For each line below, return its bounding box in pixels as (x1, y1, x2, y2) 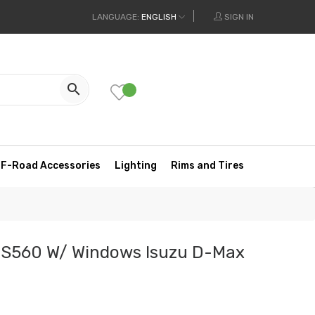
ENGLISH (141, 12, 176, 22)
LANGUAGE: (92, 12, 139, 22)
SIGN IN (224, 12, 254, 22)
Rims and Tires (171, 160, 244, 172)
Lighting (115, 160, 157, 172)
